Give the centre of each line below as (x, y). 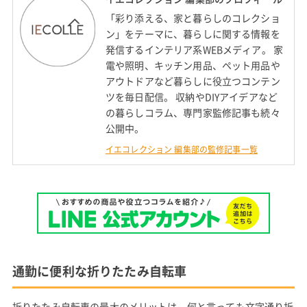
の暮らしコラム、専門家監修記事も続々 (193, 113)
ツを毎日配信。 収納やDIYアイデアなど (192, 97)
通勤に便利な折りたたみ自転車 (99, 271)
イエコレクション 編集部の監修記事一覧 (181, 149)
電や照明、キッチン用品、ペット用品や (193, 65)
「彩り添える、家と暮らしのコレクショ (193, 18)
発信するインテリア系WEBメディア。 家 (194, 50)
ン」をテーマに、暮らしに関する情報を (193, 34)
